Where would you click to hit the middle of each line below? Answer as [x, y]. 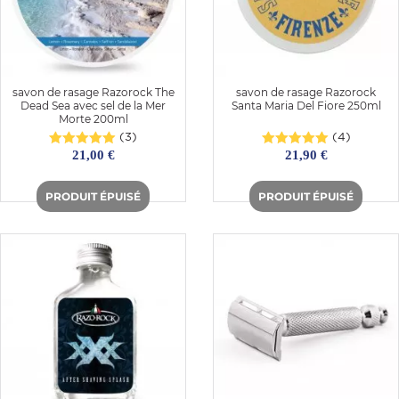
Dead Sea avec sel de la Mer [93, 105]
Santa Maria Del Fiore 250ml [306, 105]
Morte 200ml [93, 118]
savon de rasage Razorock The [93, 92]
